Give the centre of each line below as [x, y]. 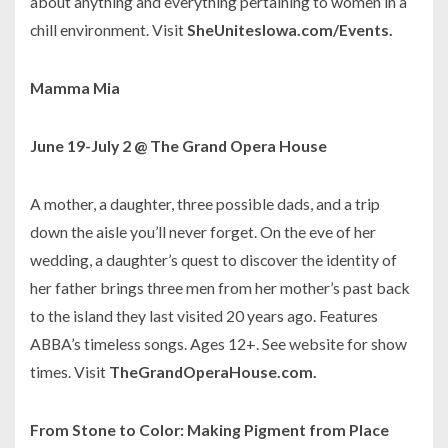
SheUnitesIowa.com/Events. [290, 30]
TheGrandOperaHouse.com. [213, 372]
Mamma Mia [75, 88]
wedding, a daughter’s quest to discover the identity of [213, 260]
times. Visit [69, 372]
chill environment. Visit [108, 30]
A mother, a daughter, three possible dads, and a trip [205, 204]
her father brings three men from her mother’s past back [220, 288]
